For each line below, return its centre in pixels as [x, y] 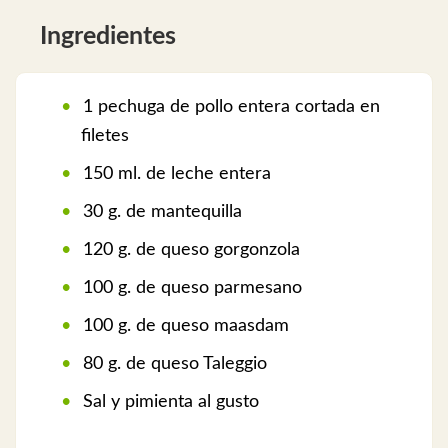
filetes [105, 136]
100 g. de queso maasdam [183, 326]
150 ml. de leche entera [174, 174]
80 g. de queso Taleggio [172, 364]
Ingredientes [108, 37]
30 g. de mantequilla [160, 212]
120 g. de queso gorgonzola [189, 250]
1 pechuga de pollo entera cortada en [229, 107]
